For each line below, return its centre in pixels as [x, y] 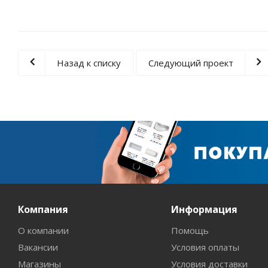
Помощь [190, 230]
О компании [43, 230]
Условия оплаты [205, 247]
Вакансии [38, 247]
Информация [204, 209]
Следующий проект [191, 63]
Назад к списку [89, 63]
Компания [43, 209]
